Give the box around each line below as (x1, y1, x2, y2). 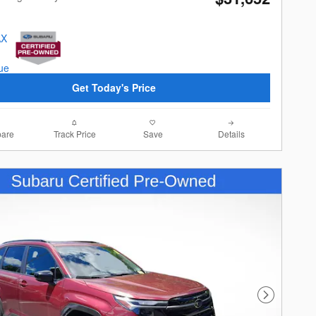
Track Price (53, 128, 96, 140)
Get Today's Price (71, 80, 156, 95)
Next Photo (265, 293, 315, 308)
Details (217, 128, 245, 140)
